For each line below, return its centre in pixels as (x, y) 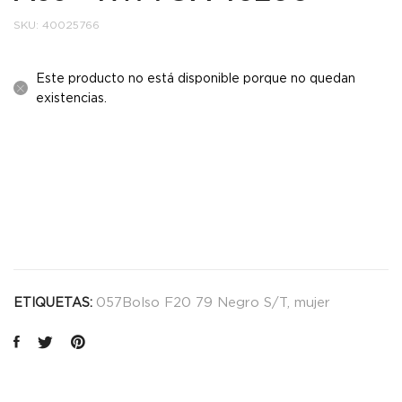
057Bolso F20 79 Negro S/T (192, 302)
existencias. (71, 98)
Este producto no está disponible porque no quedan (196, 78)
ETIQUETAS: (55, 302)
